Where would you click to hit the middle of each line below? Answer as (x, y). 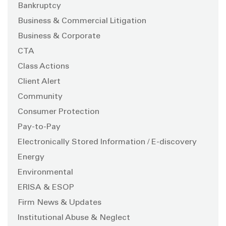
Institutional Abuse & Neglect (74, 218)
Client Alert (39, 81)
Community (40, 97)
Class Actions (43, 66)
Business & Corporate (59, 36)
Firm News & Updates (60, 203)
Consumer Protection (59, 112)
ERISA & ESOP (46, 187)
